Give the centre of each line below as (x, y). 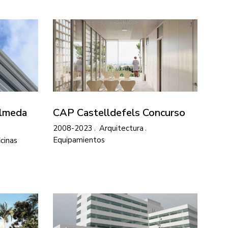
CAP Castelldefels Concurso (119, 112)
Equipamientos (79, 140)
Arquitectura (121, 128)
